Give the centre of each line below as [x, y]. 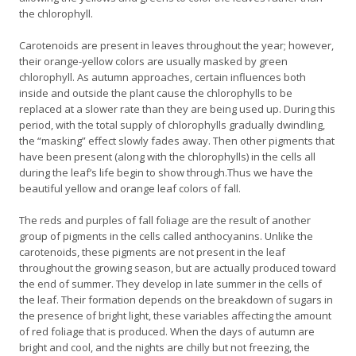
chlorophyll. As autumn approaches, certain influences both [163, 77]
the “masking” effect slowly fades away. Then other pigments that [177, 141]
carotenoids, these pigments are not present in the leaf [152, 252]
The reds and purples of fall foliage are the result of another [165, 220]
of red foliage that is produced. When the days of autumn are [167, 331]
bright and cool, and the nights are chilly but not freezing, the [164, 347]
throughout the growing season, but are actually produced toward [178, 268]
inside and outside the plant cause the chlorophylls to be [156, 93]
